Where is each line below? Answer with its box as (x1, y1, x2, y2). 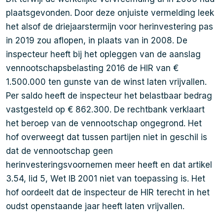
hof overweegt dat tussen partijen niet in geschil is (6, 132, 207, 142)
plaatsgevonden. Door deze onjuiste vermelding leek (6, 8, 214, 18)
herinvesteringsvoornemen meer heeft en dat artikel (6, 160, 212, 170)
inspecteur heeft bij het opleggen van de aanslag (6, 49, 201, 59)
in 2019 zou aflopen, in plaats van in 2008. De (6, 36, 187, 45)
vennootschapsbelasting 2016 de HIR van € (6, 63, 179, 73)
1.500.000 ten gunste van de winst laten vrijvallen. (6, 77, 207, 87)
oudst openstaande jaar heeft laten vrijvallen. (6, 201, 184, 211)
